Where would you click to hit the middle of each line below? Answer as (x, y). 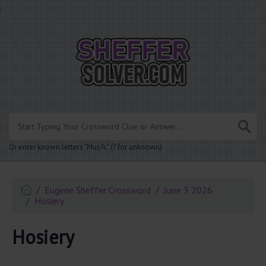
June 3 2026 (189, 190)
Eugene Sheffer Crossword (98, 190)
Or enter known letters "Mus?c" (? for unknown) (85, 147)
